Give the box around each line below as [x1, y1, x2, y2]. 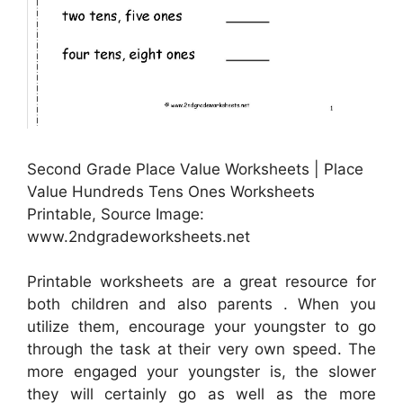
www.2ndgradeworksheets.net [27, 227, 250, 246]
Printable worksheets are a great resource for [27, 273, 376, 291]
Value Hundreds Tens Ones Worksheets [27, 182, 315, 201]
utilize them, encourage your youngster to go [27, 318, 376, 336]
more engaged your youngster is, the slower [27, 363, 376, 381]
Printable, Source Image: [27, 204, 204, 223]
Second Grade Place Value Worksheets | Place [27, 159, 363, 178]
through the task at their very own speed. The [27, 340, 376, 359]
